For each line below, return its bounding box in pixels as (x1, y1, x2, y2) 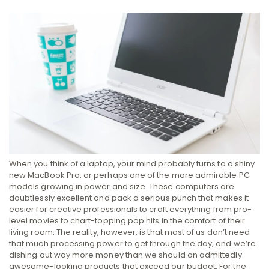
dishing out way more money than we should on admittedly (9, 249, 242, 261)
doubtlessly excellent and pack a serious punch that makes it (9, 192, 249, 204)
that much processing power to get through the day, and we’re (9, 237, 256, 249)
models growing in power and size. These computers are (9, 180, 235, 192)
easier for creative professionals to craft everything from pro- (9, 203, 252, 215)
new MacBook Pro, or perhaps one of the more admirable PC (9, 169, 250, 181)
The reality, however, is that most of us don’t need (56, 226, 250, 238)
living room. (9, 226, 55, 238)
